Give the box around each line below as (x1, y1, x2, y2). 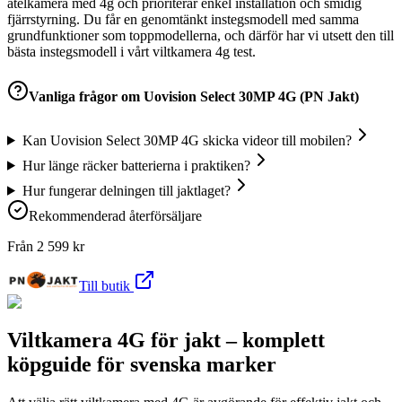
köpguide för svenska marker (7, 352, 276, 376)
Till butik (79, 277, 134, 293)
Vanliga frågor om (29, 88, 144, 104)
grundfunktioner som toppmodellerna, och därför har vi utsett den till (7, 28, 394, 44)
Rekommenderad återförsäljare (29, 207, 202, 223)
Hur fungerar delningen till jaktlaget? (22, 182, 231, 198)
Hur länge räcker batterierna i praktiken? (22, 157, 250, 173)
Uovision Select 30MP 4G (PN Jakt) (144, 88, 359, 104)
